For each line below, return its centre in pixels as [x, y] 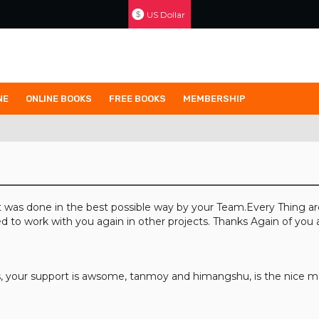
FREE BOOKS [137, 99]
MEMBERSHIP [214, 99]
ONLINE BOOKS [59, 99]
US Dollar [166, 14]
